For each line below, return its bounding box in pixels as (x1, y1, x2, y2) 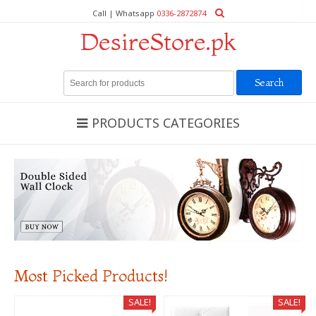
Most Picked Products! (14, 265, 168, 286)
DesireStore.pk (80, 27, 236, 56)
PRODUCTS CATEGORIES (91, 114, 240, 131)
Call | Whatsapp (92, 8, 157, 18)
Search (63, 70, 91, 82)
